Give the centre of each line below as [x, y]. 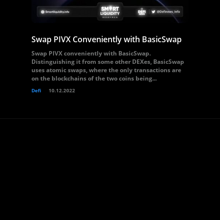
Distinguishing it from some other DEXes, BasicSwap [108, 62]
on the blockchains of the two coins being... [94, 78]
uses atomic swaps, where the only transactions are [106, 70]
